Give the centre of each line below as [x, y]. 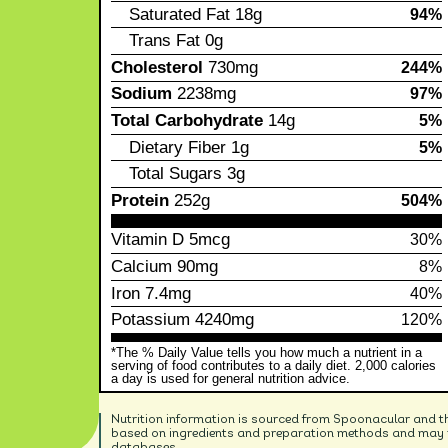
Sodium [142, 94]
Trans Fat [165, 41]
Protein [140, 200]
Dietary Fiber [178, 147]
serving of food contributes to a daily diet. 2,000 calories [274, 365]
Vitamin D [148, 240]
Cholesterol [157, 67]
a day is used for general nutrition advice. [231, 378]
